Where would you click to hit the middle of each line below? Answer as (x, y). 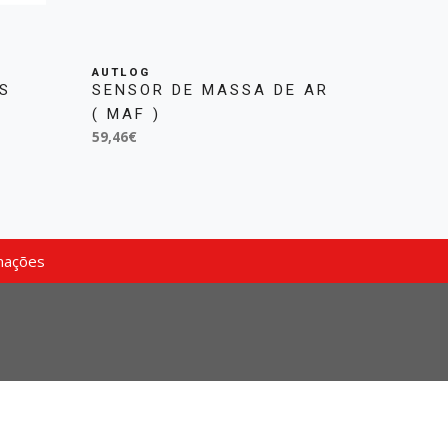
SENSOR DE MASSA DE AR (210, 89)
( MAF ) (126, 113)
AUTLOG (120, 72)
